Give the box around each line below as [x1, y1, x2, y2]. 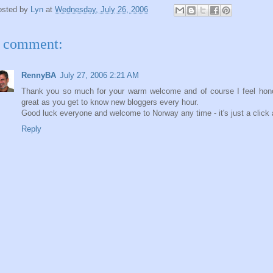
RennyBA [21, 71, 56, 80]
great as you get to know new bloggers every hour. [21, 97, 199, 107]
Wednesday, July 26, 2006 [55, 5, 148, 15]
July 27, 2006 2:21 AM [60, 71, 139, 80]
